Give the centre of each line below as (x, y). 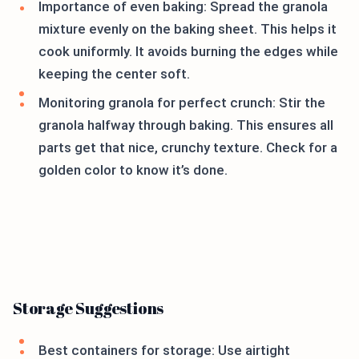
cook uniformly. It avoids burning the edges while (188, 51)
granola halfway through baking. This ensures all (186, 125)
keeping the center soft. (114, 74)
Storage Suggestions (89, 308)
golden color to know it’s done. (133, 170)
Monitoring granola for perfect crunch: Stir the (182, 103)
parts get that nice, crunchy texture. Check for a (188, 147)
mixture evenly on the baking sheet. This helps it (188, 29)
